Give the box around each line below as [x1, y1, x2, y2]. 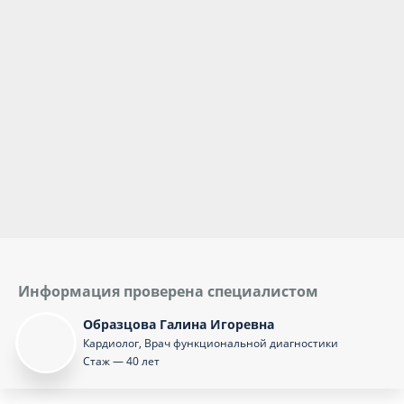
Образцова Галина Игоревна [83, 316, 274, 333]
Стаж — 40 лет [83, 353, 160, 369]
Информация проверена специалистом [18, 281, 318, 301]
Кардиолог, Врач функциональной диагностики [83, 335, 338, 351]
